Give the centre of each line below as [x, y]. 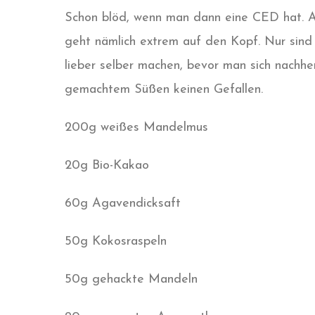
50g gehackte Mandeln [131, 279]
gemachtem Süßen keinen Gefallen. [164, 89]
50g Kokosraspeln [116, 241]
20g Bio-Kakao [107, 165]
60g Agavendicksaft [123, 203]
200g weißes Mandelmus [136, 127]
